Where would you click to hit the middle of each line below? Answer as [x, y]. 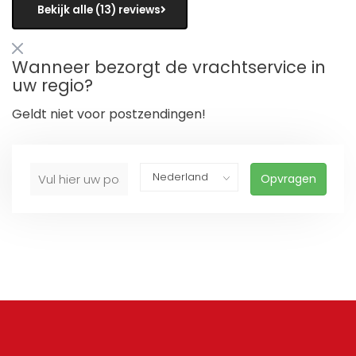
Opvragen [288, 179]
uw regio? [52, 86]
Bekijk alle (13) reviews [99, 10]
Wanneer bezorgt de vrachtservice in [169, 68]
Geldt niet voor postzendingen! [109, 114]
